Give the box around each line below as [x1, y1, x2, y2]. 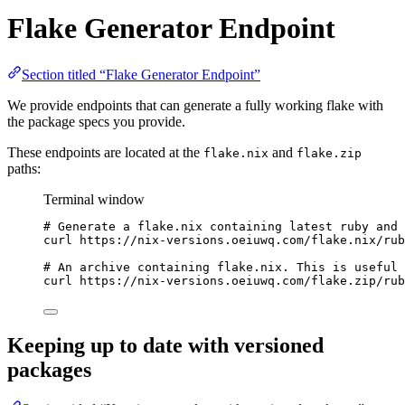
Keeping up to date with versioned [7, 333, 324, 357]
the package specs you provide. [7, 113, 185, 129]
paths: [7, 160, 41, 176]
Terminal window [43, 191, 145, 207]
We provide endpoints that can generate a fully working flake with [7, 97, 383, 113]
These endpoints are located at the [7, 144, 203, 160]
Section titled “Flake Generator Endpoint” [22, 66, 260, 82]
